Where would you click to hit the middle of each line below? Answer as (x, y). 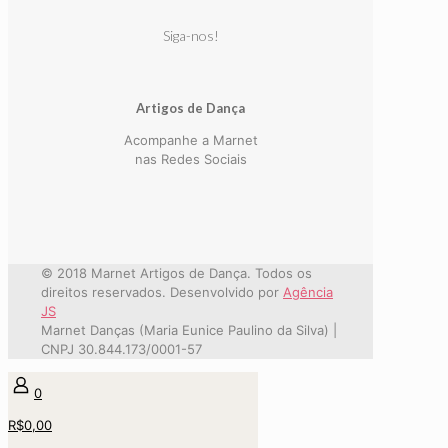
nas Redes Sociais (190, 158)
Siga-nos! (190, 36)
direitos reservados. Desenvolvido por (162, 291)
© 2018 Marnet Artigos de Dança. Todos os (176, 272)
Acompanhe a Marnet (190, 139)
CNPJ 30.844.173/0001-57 (121, 348)
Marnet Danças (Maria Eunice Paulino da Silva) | (189, 329)
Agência (308, 291)
